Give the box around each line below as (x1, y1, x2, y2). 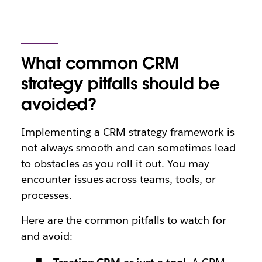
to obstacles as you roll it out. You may (20, 157, 209, 170)
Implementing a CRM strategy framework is (20, 125, 235, 139)
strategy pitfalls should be (20, 73, 220, 94)
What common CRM (20, 53, 179, 74)
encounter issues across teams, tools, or (20, 173, 216, 186)
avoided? (20, 94, 106, 115)
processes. (20, 188, 75, 202)
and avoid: (20, 229, 73, 243)
